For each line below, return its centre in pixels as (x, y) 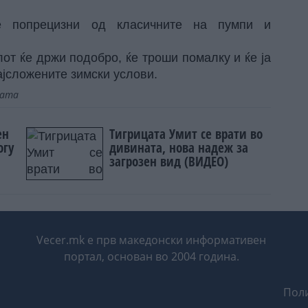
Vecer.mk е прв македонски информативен (151, 240)
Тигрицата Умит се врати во (186, 133)
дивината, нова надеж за (179, 147)
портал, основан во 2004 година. (151, 257)
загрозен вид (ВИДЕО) (169, 161)
